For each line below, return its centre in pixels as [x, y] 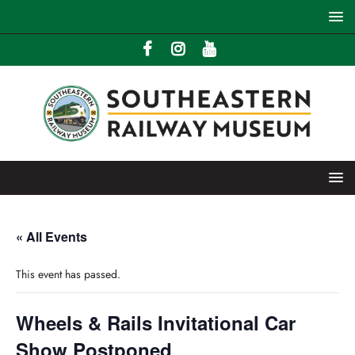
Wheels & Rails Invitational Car [156, 323]
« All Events [52, 237]
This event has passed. [68, 275]
